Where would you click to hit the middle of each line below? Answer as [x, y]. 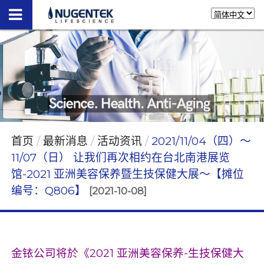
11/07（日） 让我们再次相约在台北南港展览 [120, 157]
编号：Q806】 [48, 190]
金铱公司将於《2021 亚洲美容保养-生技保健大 [127, 253]
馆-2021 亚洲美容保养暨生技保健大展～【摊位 [127, 174]
